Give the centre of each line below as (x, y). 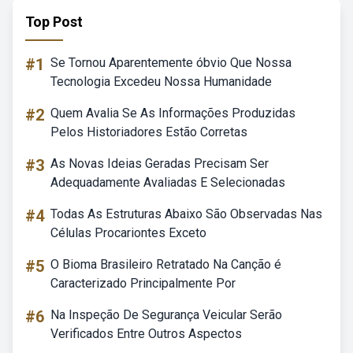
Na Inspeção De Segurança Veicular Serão (166, 315)
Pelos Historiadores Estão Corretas (149, 132)
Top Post (54, 22)
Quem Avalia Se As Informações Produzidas (173, 113)
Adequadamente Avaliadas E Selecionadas (168, 182)
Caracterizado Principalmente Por (143, 283)
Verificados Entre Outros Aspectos (146, 334)
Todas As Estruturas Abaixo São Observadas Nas (186, 214)
